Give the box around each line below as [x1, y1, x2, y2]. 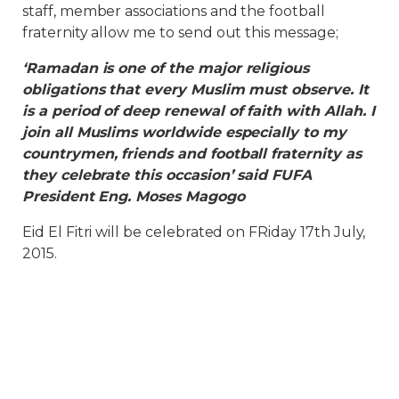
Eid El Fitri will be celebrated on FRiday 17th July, [22, 223, 366, 240]
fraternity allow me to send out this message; [22, 23, 338, 41]
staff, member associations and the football [22, 2, 325, 20]
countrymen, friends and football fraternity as [22, 144, 362, 162]
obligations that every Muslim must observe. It [22, 80, 369, 98]
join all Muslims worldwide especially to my [22, 123, 346, 141]
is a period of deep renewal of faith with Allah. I [22, 102, 375, 119]
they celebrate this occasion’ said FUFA [22, 166, 313, 183]
